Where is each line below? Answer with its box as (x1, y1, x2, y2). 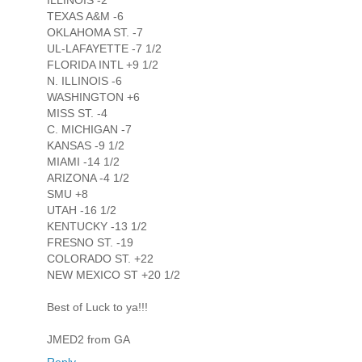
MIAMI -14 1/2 (47, 155, 120, 169)
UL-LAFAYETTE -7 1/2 (47, 42, 162, 56)
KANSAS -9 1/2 (47, 139, 124, 153)
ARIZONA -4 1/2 (47, 171, 129, 185)
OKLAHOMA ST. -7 (47, 26, 143, 40)
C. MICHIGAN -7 (47, 123, 132, 137)
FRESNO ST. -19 (47, 236, 133, 250)
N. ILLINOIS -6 (47, 74, 122, 88)
